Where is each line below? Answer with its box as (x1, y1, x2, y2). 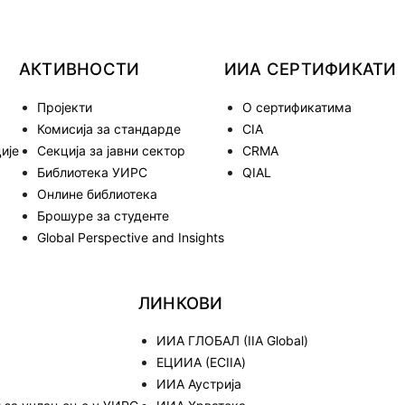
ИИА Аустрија (156, 376, 241, 391)
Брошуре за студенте (37, 207, 169, 223)
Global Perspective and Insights (37, 229, 224, 245)
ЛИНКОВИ (138, 292, 223, 313)
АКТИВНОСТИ (19, 59, 140, 80)
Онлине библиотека (37, 185, 157, 202)
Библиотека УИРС (37, 164, 147, 180)
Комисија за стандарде (37, 120, 181, 137)
